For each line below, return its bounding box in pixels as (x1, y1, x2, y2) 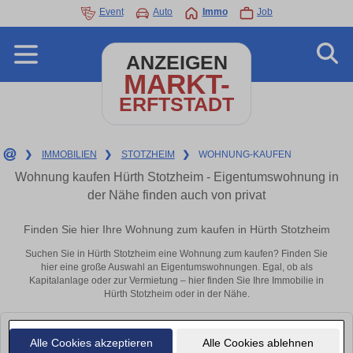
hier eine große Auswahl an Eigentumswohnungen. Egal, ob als (40, 262, 313, 273)
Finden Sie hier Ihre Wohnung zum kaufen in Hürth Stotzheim (23, 223, 330, 236)
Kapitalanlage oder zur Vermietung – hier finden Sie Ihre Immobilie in (29, 275, 324, 287)
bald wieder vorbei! (12, 337, 97, 349)
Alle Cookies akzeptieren (29, 336, 153, 349)
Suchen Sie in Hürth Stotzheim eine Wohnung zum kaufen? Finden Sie (25, 248, 328, 260)
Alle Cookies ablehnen (202, 336, 314, 349)
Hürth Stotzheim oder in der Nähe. (103, 288, 250, 300)
